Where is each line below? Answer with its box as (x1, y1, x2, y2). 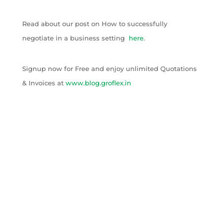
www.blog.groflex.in (65, 79, 131, 87)
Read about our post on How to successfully (22, 20, 167, 28)
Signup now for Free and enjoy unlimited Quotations (22, 65, 197, 73)
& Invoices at (22, 79, 66, 87)
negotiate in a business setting (22, 34, 129, 42)
